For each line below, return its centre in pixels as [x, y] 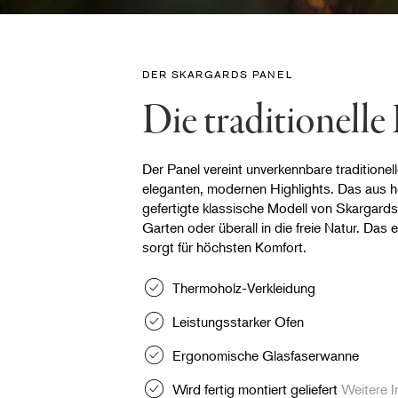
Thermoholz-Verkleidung [244, 287]
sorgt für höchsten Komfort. [226, 247]
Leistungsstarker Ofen [238, 321]
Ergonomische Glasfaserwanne [266, 355]
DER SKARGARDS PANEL [217, 74]
